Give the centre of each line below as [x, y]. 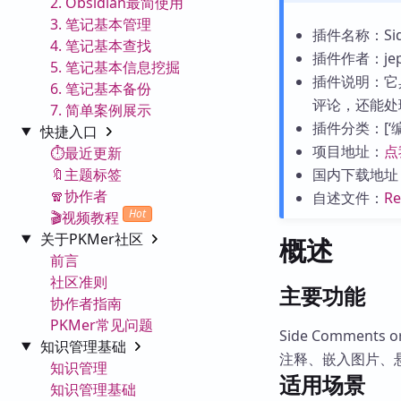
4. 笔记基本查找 [101, 45]
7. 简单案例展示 [101, 110]
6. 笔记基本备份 [101, 88]
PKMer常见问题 [102, 324]
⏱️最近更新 [86, 153]
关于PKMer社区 [93, 239]
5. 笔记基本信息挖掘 [115, 67]
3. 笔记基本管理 [101, 24]
